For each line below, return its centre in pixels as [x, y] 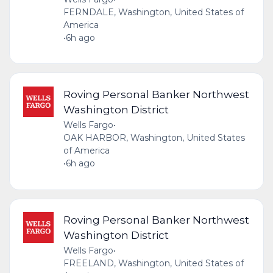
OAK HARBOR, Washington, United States [154, 137]
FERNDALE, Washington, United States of [153, 12]
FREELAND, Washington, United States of [153, 264]
